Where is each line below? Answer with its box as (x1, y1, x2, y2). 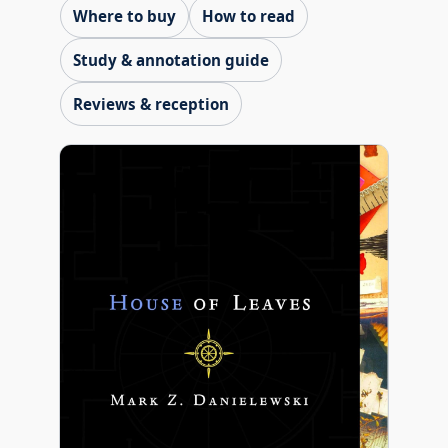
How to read (201, 6, 295, 27)
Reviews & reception (72, 94, 229, 115)
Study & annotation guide (72, 50, 269, 71)
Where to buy (72, 6, 176, 27)
